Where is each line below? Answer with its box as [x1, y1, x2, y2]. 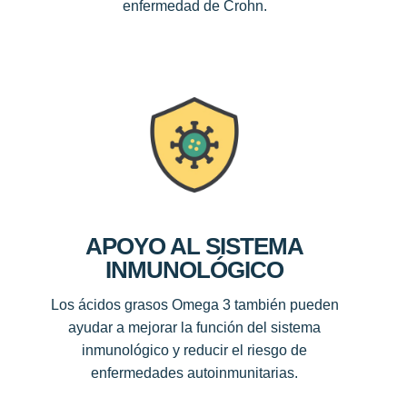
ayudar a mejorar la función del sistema [68, 320, 321, 336]
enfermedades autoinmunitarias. [91, 365, 298, 382]
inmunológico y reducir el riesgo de [82, 342, 307, 359]
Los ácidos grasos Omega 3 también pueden [50, 297, 339, 313]
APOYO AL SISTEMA [85, 233, 303, 261]
